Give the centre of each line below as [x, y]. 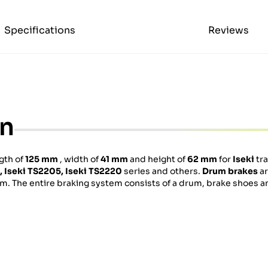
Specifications [40, 31]
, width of [79, 159]
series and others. [162, 171]
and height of [158, 159]
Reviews [228, 31]
